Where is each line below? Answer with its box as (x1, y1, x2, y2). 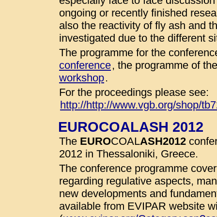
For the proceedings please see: (59, 86, 209, 98)
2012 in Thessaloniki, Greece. (59, 148, 198, 160)
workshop (59, 72, 104, 84)
